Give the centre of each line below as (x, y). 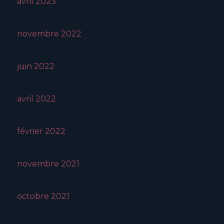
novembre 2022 (49, 34)
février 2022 (41, 131)
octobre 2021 (43, 196)
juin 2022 (36, 66)
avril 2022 (36, 99)
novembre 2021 (48, 164)
